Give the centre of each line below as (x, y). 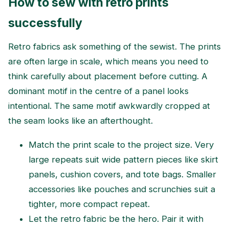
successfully (45, 23)
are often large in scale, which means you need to (108, 62)
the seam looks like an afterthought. (81, 121)
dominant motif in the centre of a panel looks (98, 91)
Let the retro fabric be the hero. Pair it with (116, 219)
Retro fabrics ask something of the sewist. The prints (114, 47)
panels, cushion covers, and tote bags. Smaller (122, 174)
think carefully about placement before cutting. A (108, 76)
